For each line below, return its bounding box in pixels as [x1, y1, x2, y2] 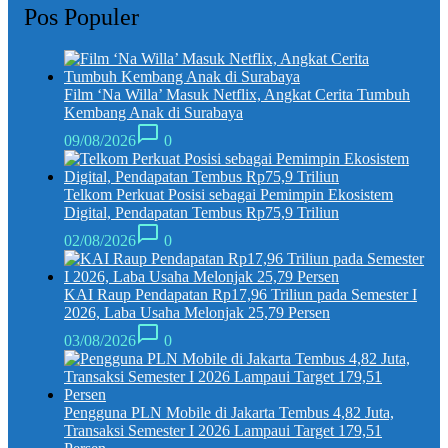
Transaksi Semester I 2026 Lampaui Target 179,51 [64, 422, 382, 440]
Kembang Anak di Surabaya [64, 104, 243, 122]
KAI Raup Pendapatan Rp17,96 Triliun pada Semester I [64, 286, 417, 304]
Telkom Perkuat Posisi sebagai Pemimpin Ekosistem [64, 186, 393, 204]
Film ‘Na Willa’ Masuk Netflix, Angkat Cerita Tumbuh [64, 86, 410, 104]
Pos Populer [24, 3, 139, 30]
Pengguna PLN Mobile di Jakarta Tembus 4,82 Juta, [64, 404, 394, 422]
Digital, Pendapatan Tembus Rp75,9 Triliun [64, 204, 339, 222]
